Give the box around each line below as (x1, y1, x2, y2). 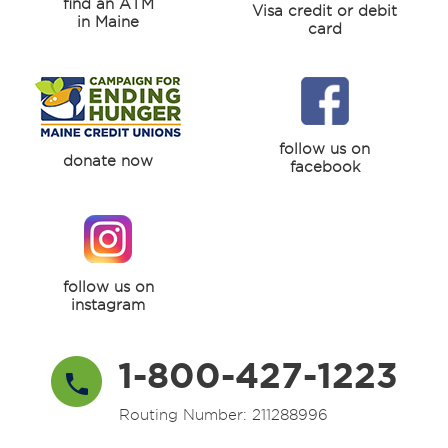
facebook (289, 159, 360, 175)
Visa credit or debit (252, 3, 397, 19)
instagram (71, 297, 145, 313)
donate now (63, 153, 153, 169)
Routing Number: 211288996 (118, 407, 328, 423)
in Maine (77, 14, 139, 30)
